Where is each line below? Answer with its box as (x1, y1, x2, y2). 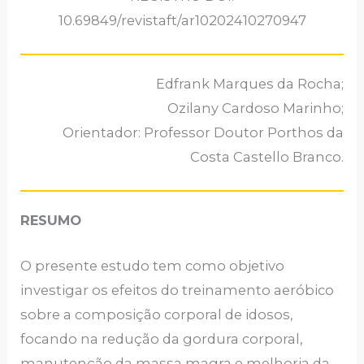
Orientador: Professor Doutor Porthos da (62, 123, 344, 141)
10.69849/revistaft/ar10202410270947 (58, 11, 306, 28)
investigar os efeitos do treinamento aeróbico (20, 282, 335, 299)
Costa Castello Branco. (189, 148, 344, 165)
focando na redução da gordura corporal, (20, 331, 303, 348)
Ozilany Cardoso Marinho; (167, 99, 344, 116)
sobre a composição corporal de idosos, (20, 306, 293, 323)
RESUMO (20, 212, 82, 229)
